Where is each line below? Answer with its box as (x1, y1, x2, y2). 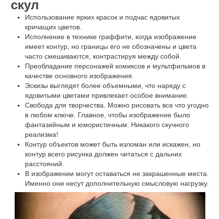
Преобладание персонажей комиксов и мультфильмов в (24, 62, 205, 70)
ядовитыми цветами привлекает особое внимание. (24, 91, 189, 99)
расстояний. (24, 159, 64, 168)
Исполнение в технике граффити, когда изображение (24, 32, 197, 41)
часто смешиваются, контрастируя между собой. (24, 52, 181, 60)
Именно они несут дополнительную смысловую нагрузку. (24, 179, 209, 187)
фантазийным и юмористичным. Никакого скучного (24, 120, 189, 129)
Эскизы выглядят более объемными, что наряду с (24, 81, 186, 89)
